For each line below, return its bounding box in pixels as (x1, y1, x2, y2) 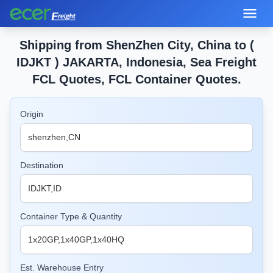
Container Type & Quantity (20, 211, 122, 221)
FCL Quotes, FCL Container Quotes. (32, 73, 241, 86)
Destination (20, 160, 63, 170)
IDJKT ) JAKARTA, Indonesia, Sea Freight (16, 55, 257, 69)
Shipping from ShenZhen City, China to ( (19, 38, 254, 52)
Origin (20, 109, 43, 119)
